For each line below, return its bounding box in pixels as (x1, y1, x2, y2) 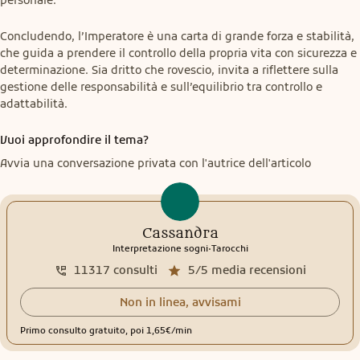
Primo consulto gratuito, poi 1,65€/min (20, 325, 192, 337)
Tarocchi (211, 242, 248, 254)
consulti (112, 262, 157, 277)
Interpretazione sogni (112, 242, 208, 254)
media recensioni (211, 262, 306, 277)
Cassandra (141, 225, 219, 242)
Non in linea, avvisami (119, 295, 241, 310)
